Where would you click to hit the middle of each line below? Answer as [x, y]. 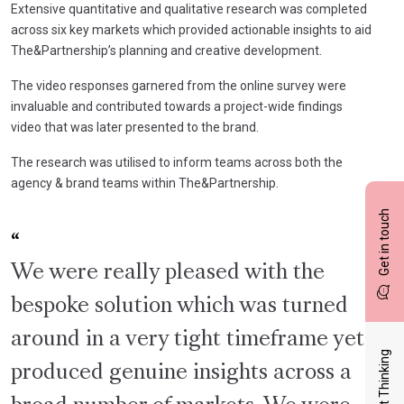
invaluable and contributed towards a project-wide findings [177, 106]
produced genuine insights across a [181, 373]
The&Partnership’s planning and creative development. [166, 50]
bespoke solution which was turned [179, 306]
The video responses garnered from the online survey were [179, 85]
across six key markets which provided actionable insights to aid [191, 29]
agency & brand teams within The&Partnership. [145, 183]
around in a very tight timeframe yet [188, 340]
